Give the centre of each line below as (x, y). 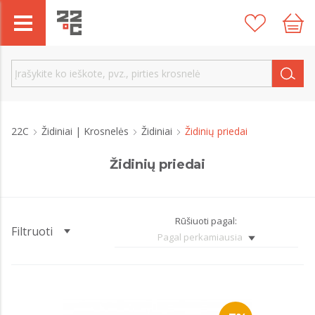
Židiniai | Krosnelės (86, 131)
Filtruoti (32, 231)
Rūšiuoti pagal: (206, 221)
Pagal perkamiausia (200, 237)
